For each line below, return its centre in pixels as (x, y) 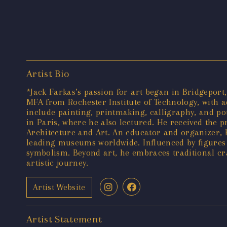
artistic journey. (58, 163)
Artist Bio (48, 74)
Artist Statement (64, 219)
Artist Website (59, 187)
